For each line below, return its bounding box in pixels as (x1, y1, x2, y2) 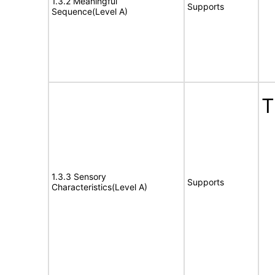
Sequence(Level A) (52, 6, 128, 17)
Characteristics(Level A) (52, 182, 147, 192)
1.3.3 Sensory (52, 171, 106, 182)
